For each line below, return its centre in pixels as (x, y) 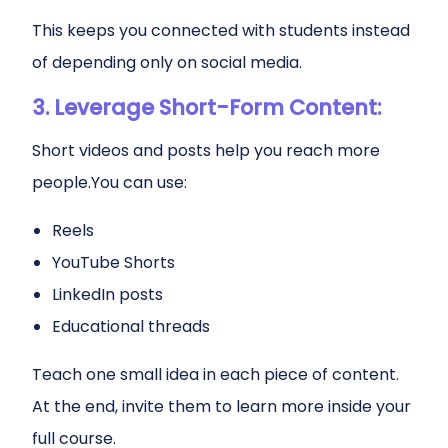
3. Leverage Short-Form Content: (206, 107)
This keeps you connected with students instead (221, 30)
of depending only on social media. (167, 62)
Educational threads (131, 326)
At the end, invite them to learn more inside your (221, 406)
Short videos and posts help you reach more (206, 150)
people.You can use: (109, 182)
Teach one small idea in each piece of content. (215, 374)
